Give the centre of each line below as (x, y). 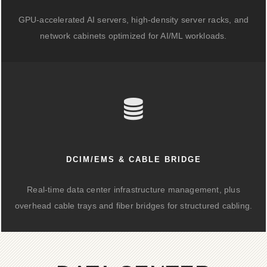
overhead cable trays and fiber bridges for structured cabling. (133, 206)
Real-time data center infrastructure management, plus (133, 190)
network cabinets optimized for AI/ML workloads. (133, 36)
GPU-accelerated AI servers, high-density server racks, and (133, 20)
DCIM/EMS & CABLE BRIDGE (133, 159)
